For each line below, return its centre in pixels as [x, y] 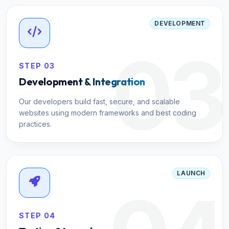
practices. [35, 124]
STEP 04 [37, 216]
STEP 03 [37, 66]
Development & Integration [82, 82]
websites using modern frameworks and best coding [108, 113]
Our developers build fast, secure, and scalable [99, 102]
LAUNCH [191, 173]
